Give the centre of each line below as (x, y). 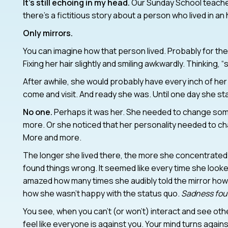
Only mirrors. (48, 33)
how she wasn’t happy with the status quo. (102, 193)
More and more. (52, 137)
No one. (37, 112)
